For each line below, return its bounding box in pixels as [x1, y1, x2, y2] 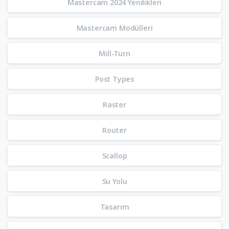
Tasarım [100, 201, 129, 212]
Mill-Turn [99, 48, 130, 58]
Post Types [95, 74, 134, 84]
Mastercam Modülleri [76, 22, 153, 33]
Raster [103, 99, 126, 109]
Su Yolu [102, 176, 127, 186]
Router [102, 125, 127, 135]
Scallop [102, 150, 127, 161]
